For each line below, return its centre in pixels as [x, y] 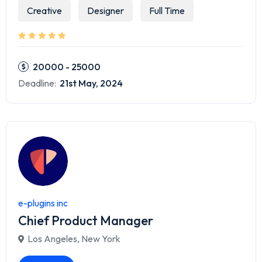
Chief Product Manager [86, 221]
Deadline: [37, 83]
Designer [106, 11]
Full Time [167, 11]
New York [101, 239]
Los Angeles [52, 239]
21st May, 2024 [90, 83]
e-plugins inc [43, 203]
